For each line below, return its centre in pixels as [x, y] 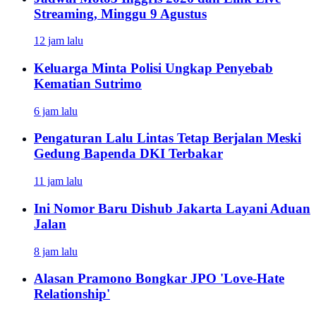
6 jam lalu [56, 111]
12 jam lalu [59, 41]
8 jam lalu [56, 251]
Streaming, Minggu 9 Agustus [120, 13]
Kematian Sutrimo [88, 83]
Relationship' [72, 294]
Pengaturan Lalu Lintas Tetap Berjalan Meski [168, 138]
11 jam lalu [58, 181]
